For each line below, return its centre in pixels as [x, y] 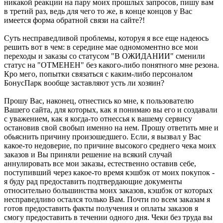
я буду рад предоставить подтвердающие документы [93, 181]
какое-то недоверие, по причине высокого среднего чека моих [110, 145]
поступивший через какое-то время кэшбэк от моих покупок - [109, 172]
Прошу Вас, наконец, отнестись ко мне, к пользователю [99, 101]
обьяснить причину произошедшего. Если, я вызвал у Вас [103, 136]
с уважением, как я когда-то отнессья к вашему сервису [98, 118]
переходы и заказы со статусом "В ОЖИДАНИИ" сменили [105, 56]
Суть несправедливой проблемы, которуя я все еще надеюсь [106, 38]
